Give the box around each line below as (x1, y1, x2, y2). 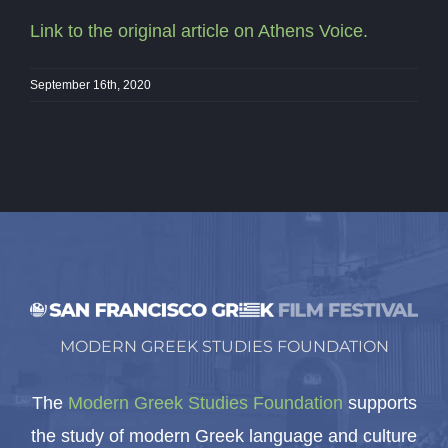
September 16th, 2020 (30, 78, 151, 92)
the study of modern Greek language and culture (31, 426, 417, 446)
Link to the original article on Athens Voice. (30, 21, 368, 41)
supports (342, 393, 417, 413)
